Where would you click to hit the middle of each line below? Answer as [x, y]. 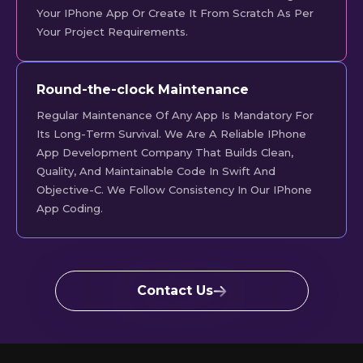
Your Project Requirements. [112, 32]
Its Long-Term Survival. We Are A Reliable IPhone [171, 134]
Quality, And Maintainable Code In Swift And [156, 171]
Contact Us [175, 291]
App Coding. [70, 209]
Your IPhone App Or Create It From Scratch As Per [175, 13]
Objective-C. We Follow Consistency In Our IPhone [174, 190]
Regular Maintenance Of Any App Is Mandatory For [175, 115]
